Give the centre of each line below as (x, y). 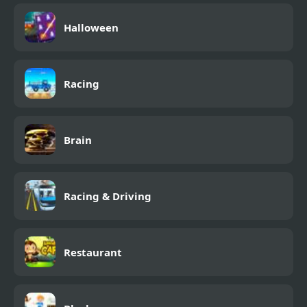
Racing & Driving (108, 196)
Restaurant (93, 252)
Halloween (91, 27)
